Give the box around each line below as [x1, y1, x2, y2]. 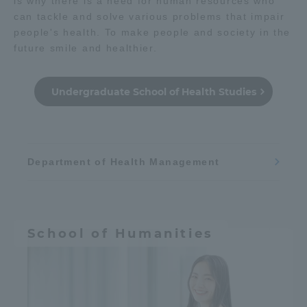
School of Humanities [27, 225, 214, 241]
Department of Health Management [27, 156, 220, 168]
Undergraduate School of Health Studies [51, 86, 256, 99]
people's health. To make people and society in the [14, 27, 291, 38]
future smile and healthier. [14, 42, 158, 54]
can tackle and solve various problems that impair [14, 11, 285, 23]
